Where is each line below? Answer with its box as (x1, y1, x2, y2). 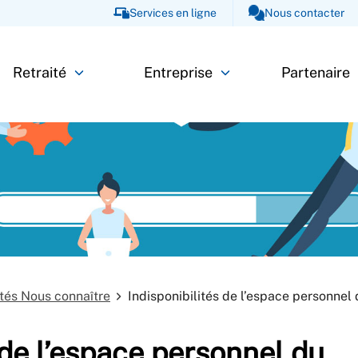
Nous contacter (264, 6, 344, 20)
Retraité (13, 64, 67, 82)
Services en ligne (129, 6, 217, 20)
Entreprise (143, 64, 213, 82)
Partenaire (281, 64, 351, 82)
